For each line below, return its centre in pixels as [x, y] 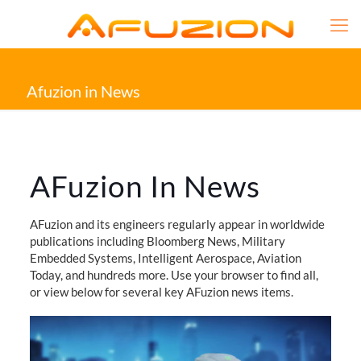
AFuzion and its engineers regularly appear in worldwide [177, 224]
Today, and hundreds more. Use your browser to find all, [174, 275]
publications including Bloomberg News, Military [157, 241]
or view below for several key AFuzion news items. [161, 292]
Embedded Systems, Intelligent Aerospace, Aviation [165, 258]
